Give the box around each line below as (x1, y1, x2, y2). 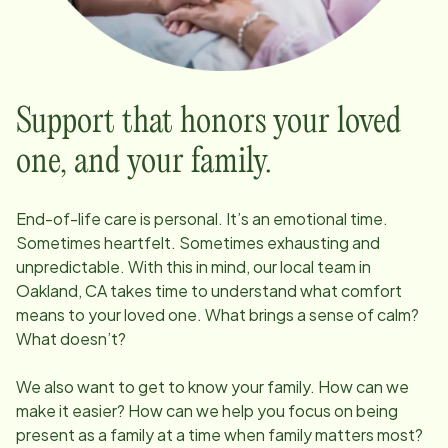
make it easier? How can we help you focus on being (16, 399, 398, 421)
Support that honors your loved (16, 105, 401, 139)
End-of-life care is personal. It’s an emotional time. (16, 207, 388, 229)
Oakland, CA (16, 279, 107, 301)
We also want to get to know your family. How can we (16, 375, 409, 397)
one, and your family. (16, 145, 272, 179)
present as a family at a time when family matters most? (16, 423, 423, 445)
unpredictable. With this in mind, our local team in (16, 255, 371, 277)
